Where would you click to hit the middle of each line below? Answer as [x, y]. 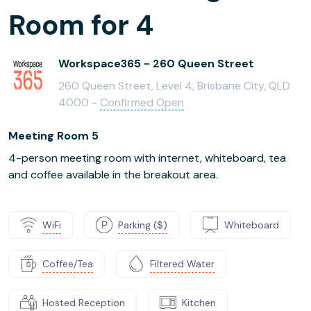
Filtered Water [182, 263]
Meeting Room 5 [53, 136]
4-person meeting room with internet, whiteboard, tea [147, 158]
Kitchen [199, 302]
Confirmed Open [142, 102]
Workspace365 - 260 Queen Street [156, 64]
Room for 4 [81, 25]
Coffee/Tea [68, 263]
